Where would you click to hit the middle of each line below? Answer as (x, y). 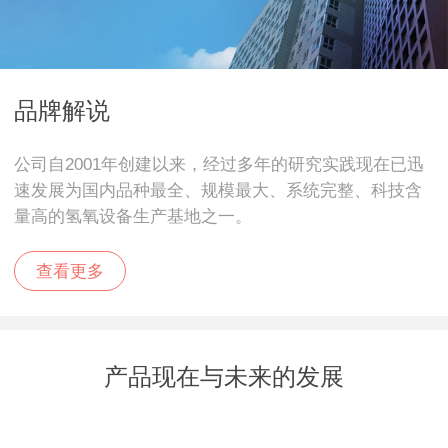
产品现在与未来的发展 (224, 377)
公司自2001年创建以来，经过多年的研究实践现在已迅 (219, 165)
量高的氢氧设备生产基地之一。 (133, 217)
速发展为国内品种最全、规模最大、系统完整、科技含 (218, 191)
